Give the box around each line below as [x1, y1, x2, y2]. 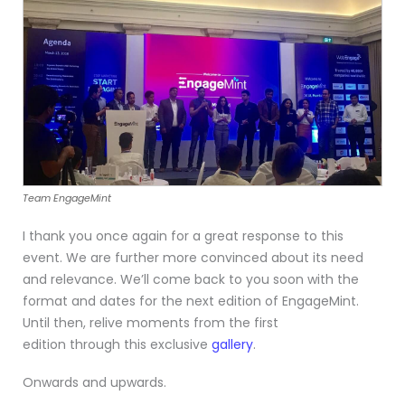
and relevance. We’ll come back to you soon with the [23, 270, 359, 289]
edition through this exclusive [23, 335, 212, 354]
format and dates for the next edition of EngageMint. [23, 292, 359, 311]
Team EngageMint [23, 191, 111, 206]
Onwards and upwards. [23, 373, 166, 392]
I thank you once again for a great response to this [23, 227, 344, 246]
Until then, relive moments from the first [23, 314, 278, 333]
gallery [212, 335, 253, 354]
